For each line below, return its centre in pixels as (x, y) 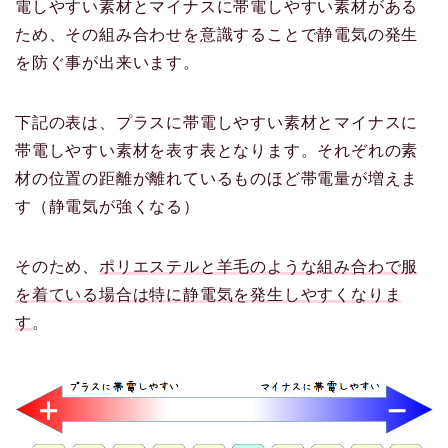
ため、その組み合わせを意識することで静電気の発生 (217, 35)
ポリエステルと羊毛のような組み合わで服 (259, 267)
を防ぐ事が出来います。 (107, 63)
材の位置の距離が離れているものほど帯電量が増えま (217, 179)
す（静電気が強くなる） (107, 207)
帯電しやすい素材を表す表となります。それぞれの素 (217, 151)
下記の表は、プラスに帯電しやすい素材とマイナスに (217, 123)
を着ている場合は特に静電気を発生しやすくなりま (208, 295)
